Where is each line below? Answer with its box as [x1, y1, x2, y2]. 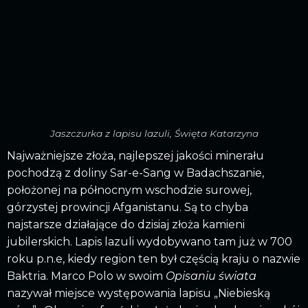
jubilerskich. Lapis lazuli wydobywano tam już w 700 [7, 234, 292, 248]
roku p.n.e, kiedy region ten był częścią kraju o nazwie [7, 252, 300, 265]
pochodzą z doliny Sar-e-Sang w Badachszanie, [7, 166, 264, 179]
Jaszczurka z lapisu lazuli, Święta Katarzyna [49, 127, 258, 139]
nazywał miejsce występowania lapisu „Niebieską [7, 286, 270, 300]
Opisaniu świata [166, 269, 256, 283]
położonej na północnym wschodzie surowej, [7, 183, 252, 197]
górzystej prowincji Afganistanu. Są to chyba [7, 200, 248, 214]
